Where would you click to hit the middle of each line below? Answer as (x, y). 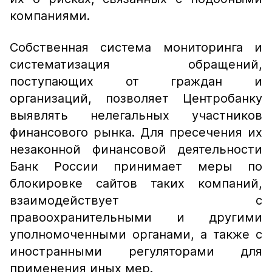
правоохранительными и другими (136, 217)
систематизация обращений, (136, 64)
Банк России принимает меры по (136, 166)
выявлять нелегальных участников (136, 115)
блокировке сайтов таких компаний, (136, 183)
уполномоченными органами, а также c (136, 234)
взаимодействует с (136, 200)
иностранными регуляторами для (136, 251)
